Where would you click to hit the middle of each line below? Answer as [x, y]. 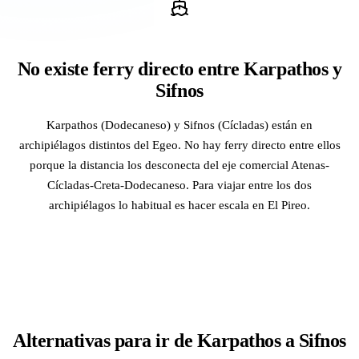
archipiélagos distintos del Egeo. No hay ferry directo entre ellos [179, 144]
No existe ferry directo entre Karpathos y [179, 69]
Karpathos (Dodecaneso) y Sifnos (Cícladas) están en [179, 124]
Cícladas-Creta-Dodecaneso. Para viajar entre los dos [179, 184]
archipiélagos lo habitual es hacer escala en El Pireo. [179, 204]
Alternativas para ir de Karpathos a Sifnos [179, 340]
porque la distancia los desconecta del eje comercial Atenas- [179, 164]
